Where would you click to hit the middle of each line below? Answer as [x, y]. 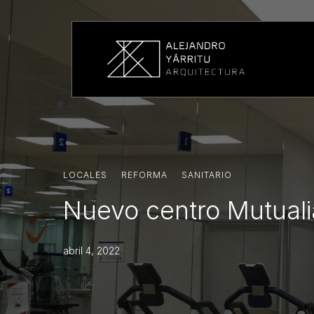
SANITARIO [207, 175]
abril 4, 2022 [91, 251]
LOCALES [85, 175]
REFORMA [144, 175]
